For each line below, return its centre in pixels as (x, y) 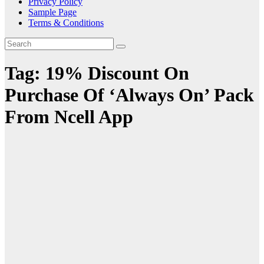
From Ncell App (69, 117)
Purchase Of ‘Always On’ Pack (129, 95)
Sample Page (52, 12)
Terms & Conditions (66, 23)
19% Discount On (117, 73)
